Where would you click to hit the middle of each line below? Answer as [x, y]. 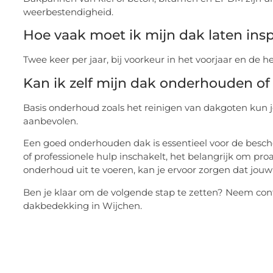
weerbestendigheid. [68, 12]
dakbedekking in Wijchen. [83, 205]
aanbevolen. [51, 121]
